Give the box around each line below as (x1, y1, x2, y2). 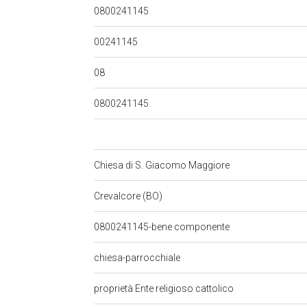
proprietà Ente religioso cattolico (94, 283, 236, 294)
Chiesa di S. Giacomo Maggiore (94, 160, 232, 171)
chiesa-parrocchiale (94, 252, 182, 263)
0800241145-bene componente (94, 221, 232, 232)
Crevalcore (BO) (94, 191, 164, 201)
